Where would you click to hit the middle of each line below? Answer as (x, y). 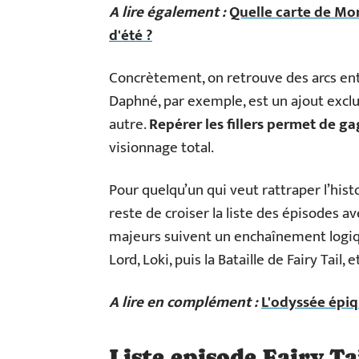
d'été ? (131, 36)
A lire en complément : (184, 303)
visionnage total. (161, 148)
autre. (129, 125)
